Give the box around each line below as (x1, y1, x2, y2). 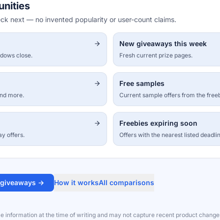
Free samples (119, 79, 165, 87)
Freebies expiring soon (119, 119, 197, 127)
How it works (54, 178, 99, 187)
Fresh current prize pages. (119, 52, 192, 59)
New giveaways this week (119, 39, 207, 48)
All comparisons (99, 178, 154, 187)
